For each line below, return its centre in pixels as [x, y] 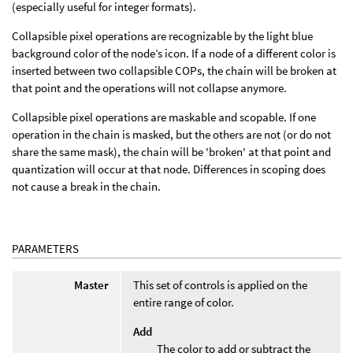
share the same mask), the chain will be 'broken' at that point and [171, 152]
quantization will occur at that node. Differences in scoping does [169, 169]
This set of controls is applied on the [220, 284]
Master [91, 284]
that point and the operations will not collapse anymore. [149, 88]
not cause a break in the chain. [86, 186]
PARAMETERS [45, 249]
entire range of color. [184, 302]
